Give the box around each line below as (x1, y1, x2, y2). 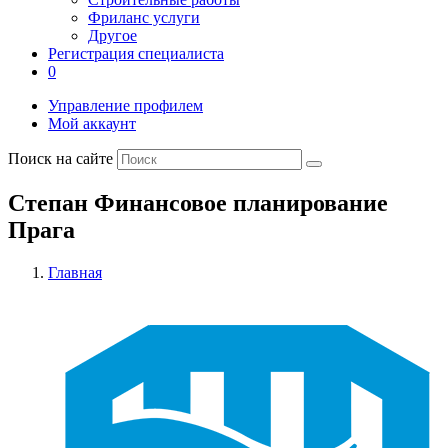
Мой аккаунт (48, 115, 136, 132)
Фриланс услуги (88, 9, 200, 26)
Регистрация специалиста (48, 45, 224, 62)
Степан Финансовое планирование (8, 189, 388, 216)
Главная (48, 263, 102, 281)
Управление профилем (48, 97, 203, 114)
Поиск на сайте (8, 150, 117, 167)
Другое (88, 27, 137, 44)
